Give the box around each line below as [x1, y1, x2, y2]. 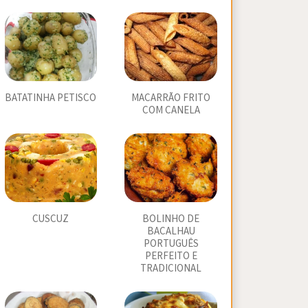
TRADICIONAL [140, 262, 202, 275]
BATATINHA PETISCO [5, 91, 97, 104]
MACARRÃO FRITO [131, 91, 211, 104]
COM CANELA [142, 104, 200, 117]
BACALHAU [146, 225, 195, 238]
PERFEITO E [144, 250, 197, 263]
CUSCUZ [32, 212, 69, 225]
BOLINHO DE [142, 212, 200, 225]
